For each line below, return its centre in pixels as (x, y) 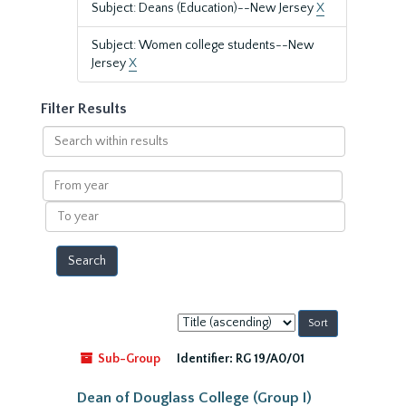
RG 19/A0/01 (270, 359)
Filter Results (84, 109)
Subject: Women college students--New (203, 45)
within (60, 152)
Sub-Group (128, 359)
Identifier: (205, 359)
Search (61, 134)
